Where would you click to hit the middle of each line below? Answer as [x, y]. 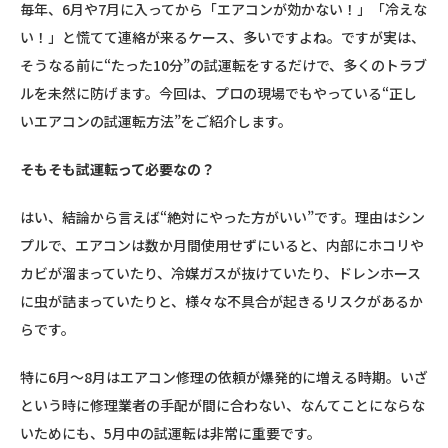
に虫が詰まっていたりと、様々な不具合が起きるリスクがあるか [221, 301]
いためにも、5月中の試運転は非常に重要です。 [170, 433]
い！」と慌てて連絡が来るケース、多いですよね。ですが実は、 [222, 37]
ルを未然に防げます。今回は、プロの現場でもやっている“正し [218, 93]
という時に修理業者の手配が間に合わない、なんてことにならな [222, 405]
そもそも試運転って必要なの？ [117, 169]
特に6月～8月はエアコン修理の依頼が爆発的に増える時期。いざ [224, 377]
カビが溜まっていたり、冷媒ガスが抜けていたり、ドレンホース [220, 273]
